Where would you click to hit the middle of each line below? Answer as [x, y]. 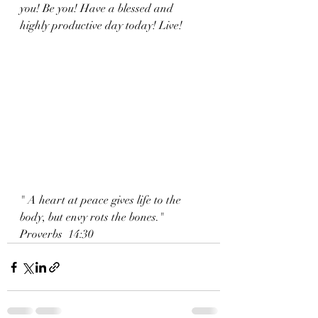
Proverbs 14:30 [57, 234]
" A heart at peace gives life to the [102, 200]
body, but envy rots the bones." [92, 217]
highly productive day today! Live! [101, 26]
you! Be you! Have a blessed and [98, 9]
